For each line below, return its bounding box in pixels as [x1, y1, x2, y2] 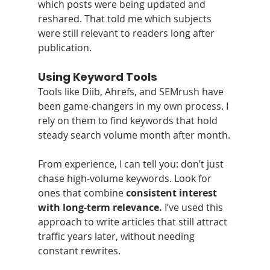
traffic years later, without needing [37, 230, 197, 243]
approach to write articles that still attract [37, 215, 230, 229]
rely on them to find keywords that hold [37, 114, 220, 128]
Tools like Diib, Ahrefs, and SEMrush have [37, 85, 226, 99]
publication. [37, 41, 92, 55]
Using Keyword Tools [37, 69, 157, 85]
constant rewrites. [37, 244, 121, 258]
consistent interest [125, 186, 219, 200]
